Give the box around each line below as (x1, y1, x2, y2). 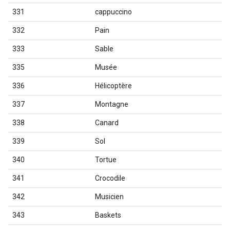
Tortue (95, 156, 117, 164)
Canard (95, 119, 119, 127)
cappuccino (95, 8, 132, 16)
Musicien (95, 193, 124, 201)
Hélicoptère (95, 82, 132, 90)
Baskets (95, 211, 121, 219)
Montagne (95, 100, 128, 108)
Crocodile (95, 174, 125, 182)
